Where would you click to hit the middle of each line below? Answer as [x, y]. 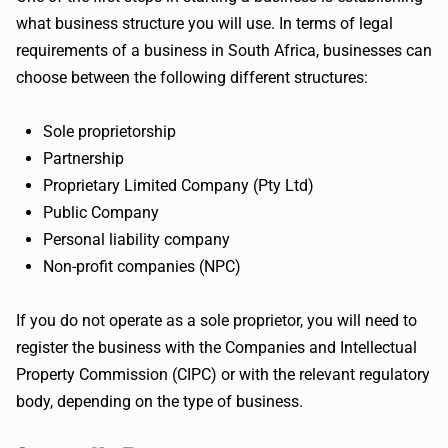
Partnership [83, 158]
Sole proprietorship [109, 131]
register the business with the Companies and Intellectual [216, 347]
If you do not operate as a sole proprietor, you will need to [216, 320]
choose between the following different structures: [192, 77]
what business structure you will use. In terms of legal [204, 23]
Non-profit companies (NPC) [142, 266]
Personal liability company [136, 239]
